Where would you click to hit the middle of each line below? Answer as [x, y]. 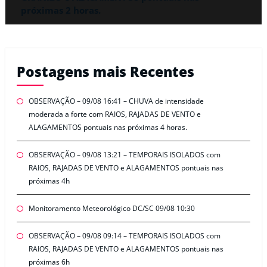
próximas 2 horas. [61, 10]
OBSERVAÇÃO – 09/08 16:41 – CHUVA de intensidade [116, 101]
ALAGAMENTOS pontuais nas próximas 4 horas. [108, 128]
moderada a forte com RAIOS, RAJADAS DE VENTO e [114, 114]
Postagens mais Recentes [105, 72]
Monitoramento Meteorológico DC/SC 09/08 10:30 [111, 209]
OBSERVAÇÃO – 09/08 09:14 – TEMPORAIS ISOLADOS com [124, 236]
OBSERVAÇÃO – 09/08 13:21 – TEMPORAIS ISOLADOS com [124, 155]
